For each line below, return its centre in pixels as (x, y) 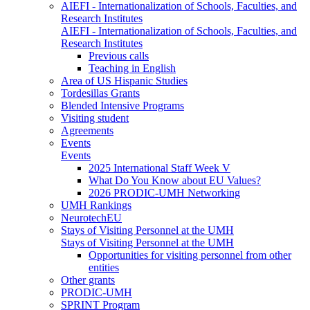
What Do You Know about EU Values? (175, 180)
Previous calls (119, 55)
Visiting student (95, 118)
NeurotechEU (91, 217)
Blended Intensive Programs (122, 105)
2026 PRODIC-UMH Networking (164, 192)
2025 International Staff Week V (159, 167)
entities (104, 267)
